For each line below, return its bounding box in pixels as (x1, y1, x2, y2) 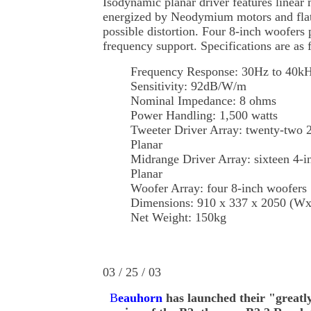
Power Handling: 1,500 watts (131, 108, 278, 122)
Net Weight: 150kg (131, 210, 226, 224)
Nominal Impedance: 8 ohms (131, 94, 276, 108)
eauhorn (118, 291, 162, 305)
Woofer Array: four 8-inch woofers (131, 181, 307, 195)
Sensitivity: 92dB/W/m (131, 79, 246, 93)
